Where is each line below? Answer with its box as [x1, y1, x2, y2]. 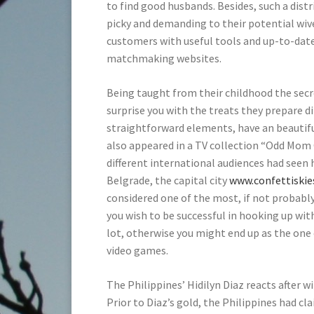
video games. [107, 243, 168, 257]
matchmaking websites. [107, 50, 221, 65]
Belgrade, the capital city [107, 172, 229, 187]
